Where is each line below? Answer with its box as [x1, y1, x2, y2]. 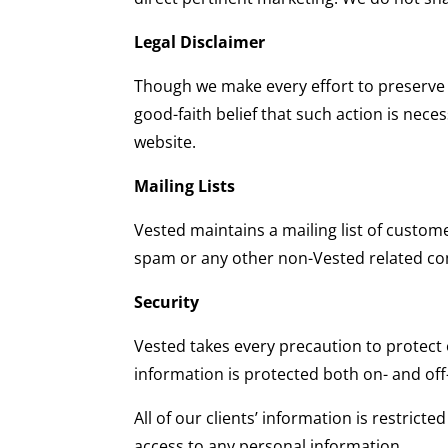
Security [134, 291, 200, 314]
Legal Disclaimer [134, 31, 266, 54]
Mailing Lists [134, 175, 236, 198]
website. [134, 131, 197, 154]
